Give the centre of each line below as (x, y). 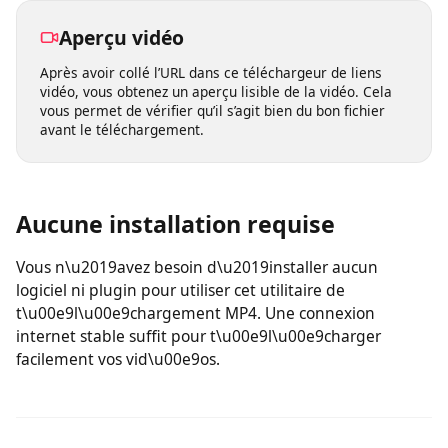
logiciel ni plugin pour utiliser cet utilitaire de (185, 396)
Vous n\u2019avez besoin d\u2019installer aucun (202, 372)
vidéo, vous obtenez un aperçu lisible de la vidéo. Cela (222, 191)
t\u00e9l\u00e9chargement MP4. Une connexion (201, 419)
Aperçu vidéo (125, 135)
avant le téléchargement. (126, 230)
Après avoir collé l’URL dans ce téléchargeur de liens (217, 171)
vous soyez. (79, 30)
